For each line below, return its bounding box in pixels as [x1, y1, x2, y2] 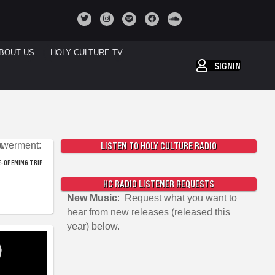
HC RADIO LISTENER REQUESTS [103, 179, 214, 189]
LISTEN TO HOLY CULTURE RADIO [100, 141, 217, 151]
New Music [66, 193, 117, 203]
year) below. [66, 221, 120, 231]
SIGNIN [214, 60, 241, 71]
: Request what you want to [117, 193, 237, 203]
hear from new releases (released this [66, 207, 230, 217]
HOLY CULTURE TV [50, 48, 123, 57]
